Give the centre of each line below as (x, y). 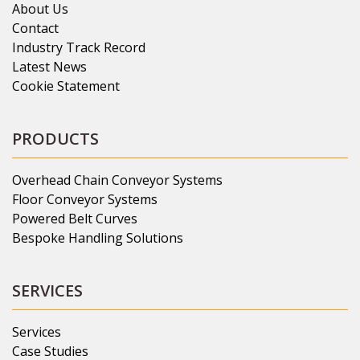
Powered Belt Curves (75, 218)
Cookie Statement (66, 86)
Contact (35, 28)
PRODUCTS (55, 138)
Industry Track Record (79, 47)
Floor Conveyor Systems (85, 199)
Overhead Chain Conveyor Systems (117, 180)
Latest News (49, 66)
